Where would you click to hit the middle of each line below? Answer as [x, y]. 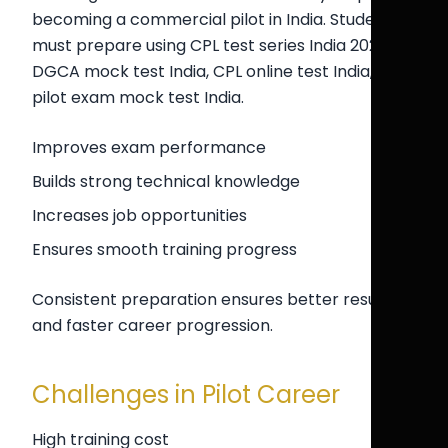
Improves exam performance [149, 147]
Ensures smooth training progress [164, 249]
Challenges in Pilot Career [186, 394]
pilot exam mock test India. [138, 97]
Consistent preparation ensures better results [214, 299]
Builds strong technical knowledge [166, 181]
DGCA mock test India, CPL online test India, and [219, 71]
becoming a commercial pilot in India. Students [216, 19]
